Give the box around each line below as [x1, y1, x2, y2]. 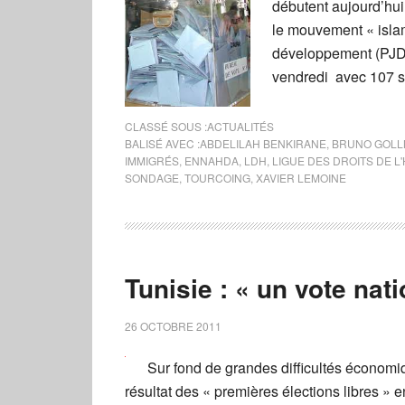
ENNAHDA [184, 152, 239, 168]
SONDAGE [125, 169, 179, 185]
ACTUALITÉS [207, 118, 274, 134]
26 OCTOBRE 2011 [125, 317, 221, 334]
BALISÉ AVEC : [125, 135, 200, 151]
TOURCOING [184, 169, 250, 185]
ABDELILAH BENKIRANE [200, 135, 326, 151]
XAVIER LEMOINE [256, 169, 346, 185]
